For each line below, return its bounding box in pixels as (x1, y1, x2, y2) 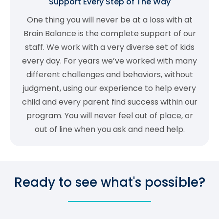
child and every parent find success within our (22, 96, 197, 108)
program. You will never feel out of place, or (26, 110, 193, 122)
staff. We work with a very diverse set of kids (24, 42, 195, 53)
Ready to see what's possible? (14, 173, 205, 191)
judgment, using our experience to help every (23, 83, 196, 94)
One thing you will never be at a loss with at (26, 14, 193, 26)
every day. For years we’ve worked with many (22, 55, 197, 67)
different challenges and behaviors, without (26, 69, 193, 81)
